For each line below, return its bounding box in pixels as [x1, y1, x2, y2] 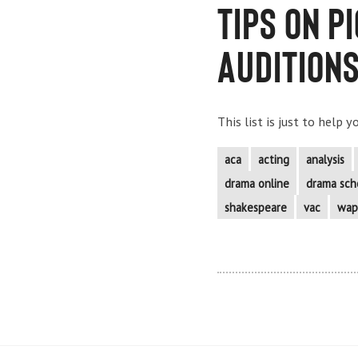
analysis [306, 152, 344, 168]
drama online [225, 175, 289, 191]
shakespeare [225, 199, 287, 215]
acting [258, 152, 289, 168]
